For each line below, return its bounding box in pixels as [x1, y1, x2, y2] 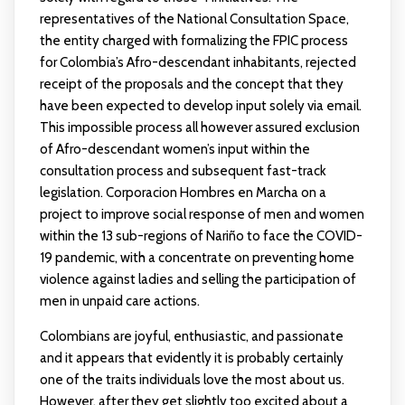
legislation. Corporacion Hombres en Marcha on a [39, 184, 326, 201]
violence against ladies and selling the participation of [39, 271, 356, 287]
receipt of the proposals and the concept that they [39, 76, 344, 92]
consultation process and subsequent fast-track [39, 163, 326, 179]
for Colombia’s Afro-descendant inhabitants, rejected [39, 54, 356, 71]
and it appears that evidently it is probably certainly [39, 350, 344, 366]
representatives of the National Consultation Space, [39, 11, 349, 27]
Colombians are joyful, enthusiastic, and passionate [39, 328, 344, 344]
